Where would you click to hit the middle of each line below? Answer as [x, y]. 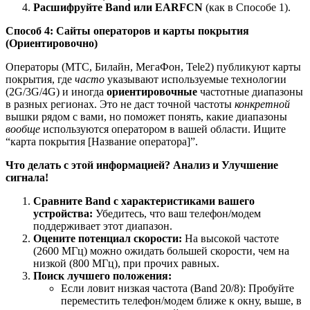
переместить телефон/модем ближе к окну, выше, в [181, 300]
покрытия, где [40, 79]
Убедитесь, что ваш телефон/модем [177, 213]
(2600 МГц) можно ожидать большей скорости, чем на [161, 250]
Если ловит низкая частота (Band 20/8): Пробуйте [177, 288]
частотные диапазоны [250, 91]
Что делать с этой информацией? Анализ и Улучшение [142, 165]
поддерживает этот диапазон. [103, 226]
